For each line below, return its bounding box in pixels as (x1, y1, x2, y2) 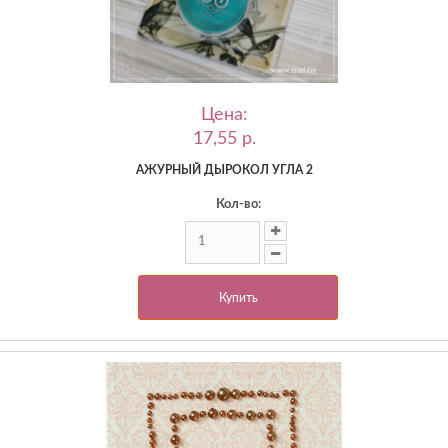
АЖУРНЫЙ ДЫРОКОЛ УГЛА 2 (135, 163, 313, 176)
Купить (218, 291, 258, 304)
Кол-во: (215, 197, 261, 211)
